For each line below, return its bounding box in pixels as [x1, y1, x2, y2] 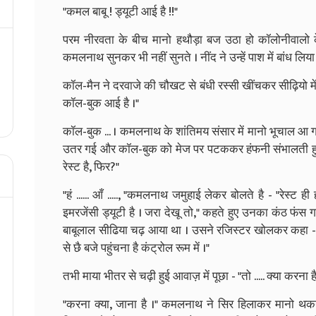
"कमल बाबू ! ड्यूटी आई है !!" [63, 1, 178, 22]
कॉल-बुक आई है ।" [63, 93, 139, 114]
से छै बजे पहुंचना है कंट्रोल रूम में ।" [63, 238, 209, 258]
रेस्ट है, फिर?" [63, 157, 119, 177]
